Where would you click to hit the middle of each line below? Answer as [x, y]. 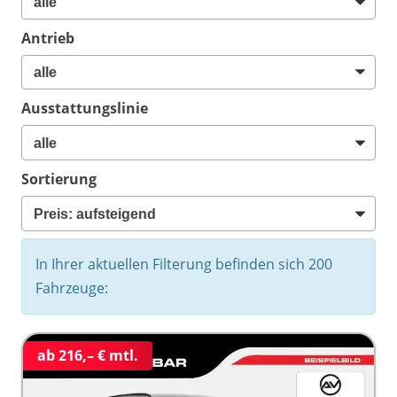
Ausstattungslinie [85, 109]
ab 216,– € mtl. [88, 355]
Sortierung [59, 179]
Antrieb [48, 38]
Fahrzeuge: [72, 288]
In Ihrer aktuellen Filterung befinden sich [172, 264]
